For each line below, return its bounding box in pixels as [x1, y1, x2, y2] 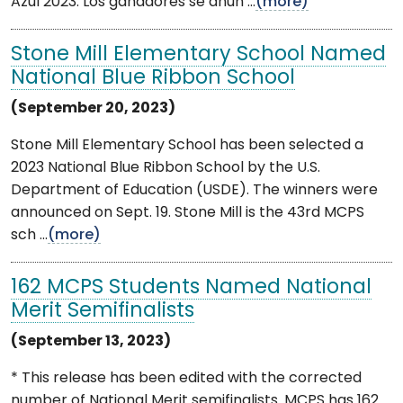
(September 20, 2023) [11, 101, 175, 116]
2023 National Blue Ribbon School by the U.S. [11, 160, 320, 175]
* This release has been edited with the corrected [11, 371, 362, 386]
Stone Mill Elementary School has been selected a [11, 138, 363, 153]
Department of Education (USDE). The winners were [11, 183, 378, 198]
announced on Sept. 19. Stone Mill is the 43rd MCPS [11, 205, 364, 220]
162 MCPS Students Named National [11, 277, 372, 299]
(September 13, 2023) [11, 334, 171, 349]
